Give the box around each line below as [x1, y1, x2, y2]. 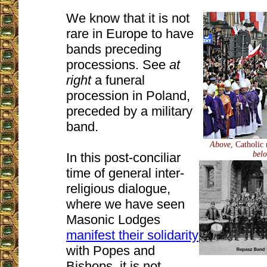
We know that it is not [66, 11, 190, 26]
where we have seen [66, 197, 185, 212]
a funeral [91, 73, 145, 88]
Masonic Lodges [66, 212, 160, 228]
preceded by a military [66, 104, 193, 119]
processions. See [66, 57, 169, 73]
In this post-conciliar [66, 150, 181, 166]
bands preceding [66, 42, 162, 57]
